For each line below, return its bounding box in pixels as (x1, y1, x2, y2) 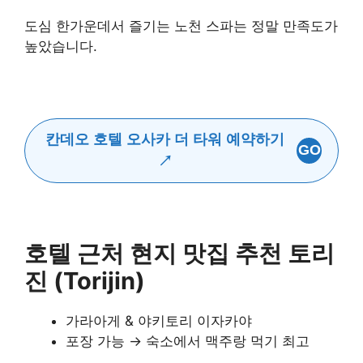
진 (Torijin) (24, 267, 145, 296)
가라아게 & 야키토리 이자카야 (66, 313, 252, 330)
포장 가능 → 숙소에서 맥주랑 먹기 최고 (66, 333, 310, 350)
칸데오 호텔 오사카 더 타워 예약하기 (45, 130, 285, 147)
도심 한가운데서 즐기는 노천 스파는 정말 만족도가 (24, 17, 338, 34)
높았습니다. (24, 37, 97, 54)
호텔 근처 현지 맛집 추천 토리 (24, 239, 335, 268)
